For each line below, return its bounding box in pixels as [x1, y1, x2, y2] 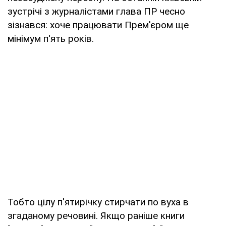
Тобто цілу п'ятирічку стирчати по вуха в [8, 196, 189, 208]
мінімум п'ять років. [8, 32, 94, 44]
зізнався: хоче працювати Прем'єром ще [8, 19, 189, 31]
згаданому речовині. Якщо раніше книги [8, 209, 185, 221]
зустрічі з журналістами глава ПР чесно [8, 5, 185, 17]
